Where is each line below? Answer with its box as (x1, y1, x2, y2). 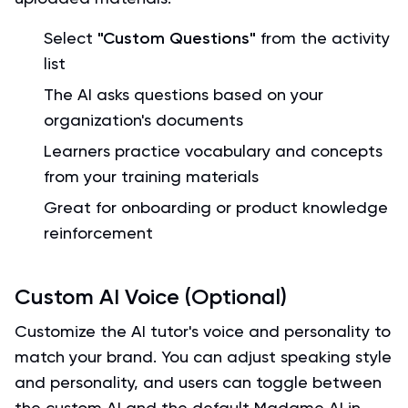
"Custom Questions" (97, 28, 256, 48)
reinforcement (44, 223, 153, 242)
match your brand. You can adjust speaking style (15, 347, 392, 366)
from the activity (256, 28, 390, 47)
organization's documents (44, 110, 243, 129)
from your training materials (44, 167, 259, 186)
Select (44, 28, 97, 47)
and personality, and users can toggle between (15, 372, 382, 392)
